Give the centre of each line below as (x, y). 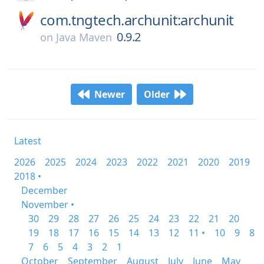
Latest (28, 141)
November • (48, 204)
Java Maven (84, 37)
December (44, 190)
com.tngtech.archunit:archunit (137, 20)
